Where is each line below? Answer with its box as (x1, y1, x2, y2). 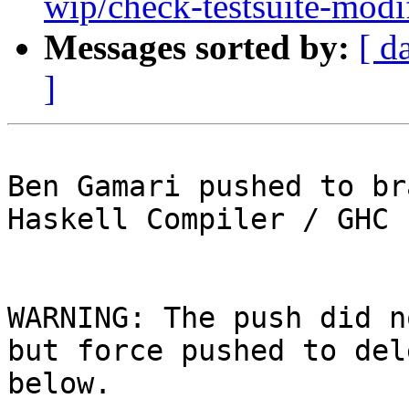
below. (7, 367, 111, 401)
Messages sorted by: (44, 27, 350, 68)
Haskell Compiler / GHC (7, 203, 389, 236)
